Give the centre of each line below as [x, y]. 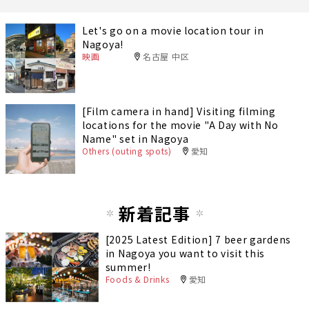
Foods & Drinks [137, 279]
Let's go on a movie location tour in [173, 30]
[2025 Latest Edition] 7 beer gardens [198, 239]
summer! [128, 267]
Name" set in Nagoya [136, 138]
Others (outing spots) [127, 150]
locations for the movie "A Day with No [180, 124]
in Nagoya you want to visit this [185, 253]
